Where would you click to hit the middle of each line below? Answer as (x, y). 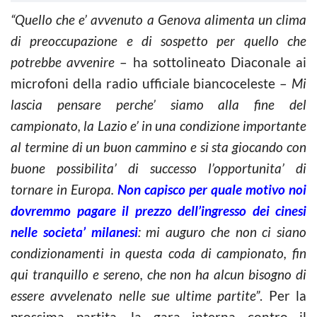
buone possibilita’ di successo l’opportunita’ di (158, 168)
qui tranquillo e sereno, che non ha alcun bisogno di (158, 274)
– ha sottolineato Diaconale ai (211, 62)
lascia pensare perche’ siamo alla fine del (158, 104)
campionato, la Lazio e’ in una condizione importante (158, 125)
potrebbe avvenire (63, 62)
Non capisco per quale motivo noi (212, 189)
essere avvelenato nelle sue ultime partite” (136, 295)
